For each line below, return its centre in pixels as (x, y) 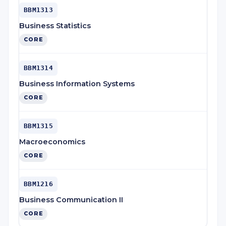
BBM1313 (38, 10)
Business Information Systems (77, 84)
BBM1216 (38, 184)
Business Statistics (55, 26)
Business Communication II (71, 200)
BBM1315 (38, 126)
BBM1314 (38, 68)
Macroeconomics (52, 142)
